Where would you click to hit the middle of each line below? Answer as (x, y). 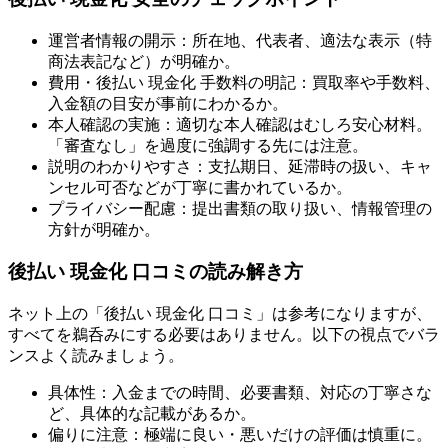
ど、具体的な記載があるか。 (152, 414)
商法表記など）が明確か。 (144, 61)
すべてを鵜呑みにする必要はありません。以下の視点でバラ (224, 335)
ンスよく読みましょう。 (96, 356)
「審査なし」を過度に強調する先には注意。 (208, 145)
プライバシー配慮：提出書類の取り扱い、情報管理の (240, 208)
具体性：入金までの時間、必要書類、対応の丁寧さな (240, 393)
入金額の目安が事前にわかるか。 (168, 103)
